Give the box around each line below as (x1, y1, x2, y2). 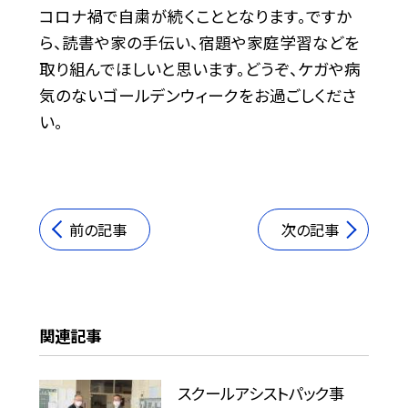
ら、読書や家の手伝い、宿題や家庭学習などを (38, 30, 360, 54)
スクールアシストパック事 (178, 382, 345, 405)
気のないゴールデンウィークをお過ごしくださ (38, 83, 357, 107)
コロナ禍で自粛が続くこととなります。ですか (38, 4, 352, 27)
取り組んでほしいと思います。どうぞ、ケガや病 (38, 56, 361, 80)
